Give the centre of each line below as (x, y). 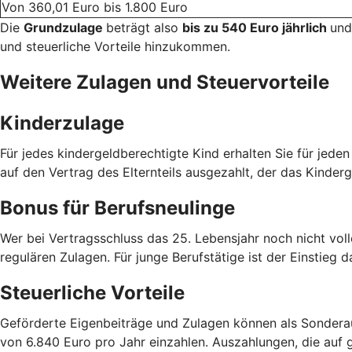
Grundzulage (65, 27)
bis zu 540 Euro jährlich (256, 27)
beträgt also (144, 27)
